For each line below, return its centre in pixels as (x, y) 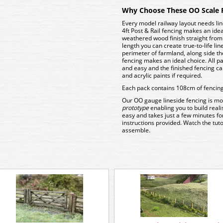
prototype (136, 108)
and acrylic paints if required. (162, 75)
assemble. (136, 130)
